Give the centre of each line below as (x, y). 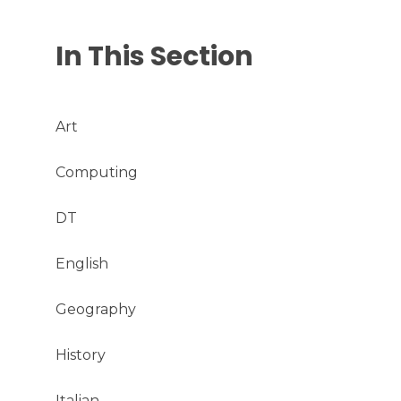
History (80, 354)
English (81, 263)
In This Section (154, 56)
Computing (96, 172)
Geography (95, 309)
